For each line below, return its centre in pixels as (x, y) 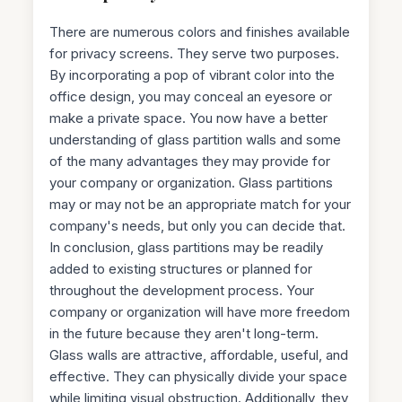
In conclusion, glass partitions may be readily (187, 247)
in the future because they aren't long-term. (184, 333)
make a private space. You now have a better (189, 118)
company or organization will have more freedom (200, 311)
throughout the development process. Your (182, 290)
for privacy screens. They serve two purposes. (195, 53)
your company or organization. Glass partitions (192, 182)
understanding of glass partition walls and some (196, 139)
